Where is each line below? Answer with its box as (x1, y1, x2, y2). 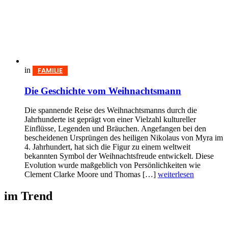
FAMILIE (38, 65, 63, 75)
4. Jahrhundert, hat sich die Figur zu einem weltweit (24, 142, 190, 152)
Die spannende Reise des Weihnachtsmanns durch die (24, 106, 197, 115)
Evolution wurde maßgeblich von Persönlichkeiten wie (24, 161, 201, 170)
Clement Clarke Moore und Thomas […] (24, 170, 158, 179)
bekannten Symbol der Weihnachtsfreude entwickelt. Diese (24, 152, 214, 161)
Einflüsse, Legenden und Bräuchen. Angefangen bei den (24, 124, 206, 133)
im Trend (4, 189, 52, 203)
